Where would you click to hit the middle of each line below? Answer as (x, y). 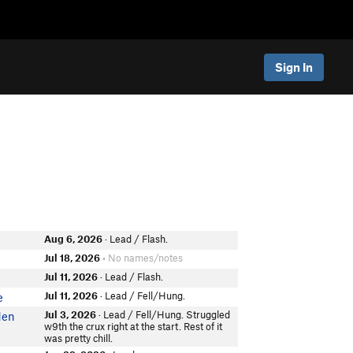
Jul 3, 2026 (71, 314)
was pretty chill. (79, 338)
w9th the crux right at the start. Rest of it (134, 326)
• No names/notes (142, 258)
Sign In (294, 67)
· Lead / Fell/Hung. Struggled (163, 314)
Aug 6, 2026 (74, 239)
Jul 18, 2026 (72, 258)
